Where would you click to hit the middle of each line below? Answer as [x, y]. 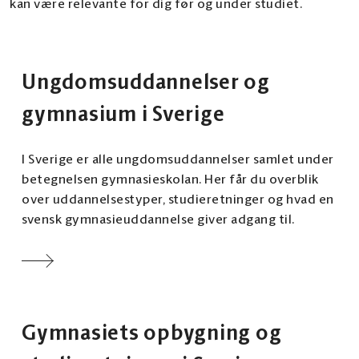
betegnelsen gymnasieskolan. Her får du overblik [170, 180]
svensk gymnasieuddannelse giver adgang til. [158, 220]
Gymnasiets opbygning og [152, 334]
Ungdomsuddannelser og [146, 83]
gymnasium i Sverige [123, 115]
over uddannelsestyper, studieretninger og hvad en [178, 200]
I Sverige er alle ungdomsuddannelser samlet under [178, 160]
